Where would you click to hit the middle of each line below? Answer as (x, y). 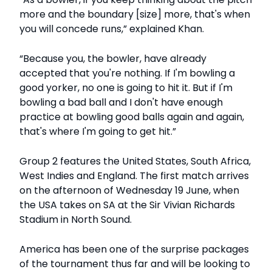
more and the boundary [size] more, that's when (135, 15)
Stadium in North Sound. (76, 220)
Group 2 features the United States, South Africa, (135, 161)
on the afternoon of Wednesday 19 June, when (129, 191)
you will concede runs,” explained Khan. (112, 29)
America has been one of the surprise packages (134, 250)
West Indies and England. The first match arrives (134, 176)
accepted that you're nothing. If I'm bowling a (127, 73)
